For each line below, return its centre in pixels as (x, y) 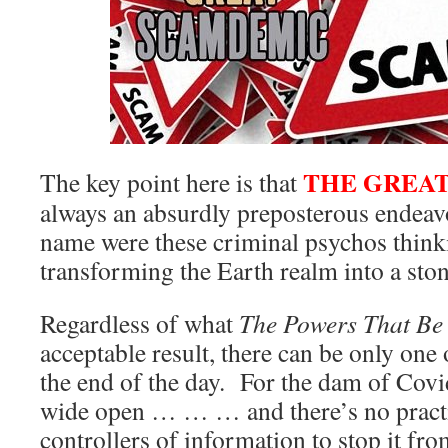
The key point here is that (171, 182)
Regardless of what (139, 323)
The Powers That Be (341, 323)
